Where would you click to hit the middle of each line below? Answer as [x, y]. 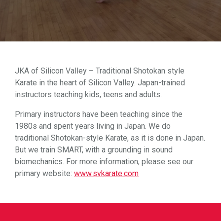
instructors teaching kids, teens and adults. [88, 94]
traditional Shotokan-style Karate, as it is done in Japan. [110, 138]
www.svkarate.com [106, 173]
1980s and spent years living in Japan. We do [93, 126]
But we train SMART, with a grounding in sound [94, 150]
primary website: [44, 173]
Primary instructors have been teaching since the [99, 114]
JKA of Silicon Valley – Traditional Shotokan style [100, 71]
